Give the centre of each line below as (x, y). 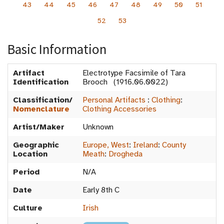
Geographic (36, 145)
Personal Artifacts (114, 100)
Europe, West (106, 145)
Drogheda (125, 154)
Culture (28, 208)
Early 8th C (101, 190)
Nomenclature (41, 109)
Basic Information (57, 49)
